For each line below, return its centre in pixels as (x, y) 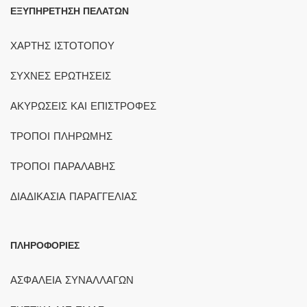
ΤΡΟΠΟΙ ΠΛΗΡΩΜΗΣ (61, 137)
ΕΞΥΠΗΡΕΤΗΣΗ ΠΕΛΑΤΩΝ (70, 11)
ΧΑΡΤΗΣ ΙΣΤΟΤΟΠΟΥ (62, 46)
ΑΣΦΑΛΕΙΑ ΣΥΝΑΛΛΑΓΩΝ (72, 281)
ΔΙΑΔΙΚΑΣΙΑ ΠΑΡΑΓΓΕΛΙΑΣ (74, 197)
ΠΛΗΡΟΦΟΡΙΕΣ (45, 246)
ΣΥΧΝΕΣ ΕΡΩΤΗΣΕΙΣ (61, 76)
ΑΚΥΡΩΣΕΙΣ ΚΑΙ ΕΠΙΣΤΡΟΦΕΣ (83, 107)
